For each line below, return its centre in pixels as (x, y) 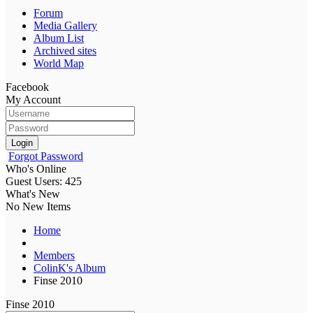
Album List (59, 38)
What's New (33, 194)
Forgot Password (46, 156)
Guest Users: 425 (44, 181)
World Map (59, 63)
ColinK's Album (70, 268)
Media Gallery (65, 25)
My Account (33, 99)
